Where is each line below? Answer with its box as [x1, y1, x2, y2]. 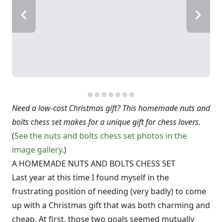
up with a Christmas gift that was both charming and [12, 200, 210, 211]
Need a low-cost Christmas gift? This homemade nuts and [12, 103, 210, 113]
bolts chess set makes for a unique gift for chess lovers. [12, 116, 201, 127]
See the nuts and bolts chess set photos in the [14, 130, 187, 141]
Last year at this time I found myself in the [12, 172, 169, 183]
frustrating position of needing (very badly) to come [12, 186, 206, 197]
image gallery [12, 144, 62, 155]
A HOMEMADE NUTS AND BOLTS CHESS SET [12, 158, 175, 169]
